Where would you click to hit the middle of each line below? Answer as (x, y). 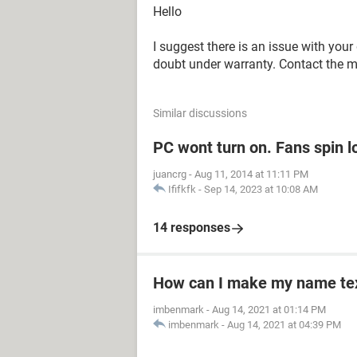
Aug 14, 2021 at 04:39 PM (284, 325)
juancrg (170, 174)
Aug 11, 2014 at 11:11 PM (251, 174)
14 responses (192, 228)
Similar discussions (200, 113)
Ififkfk (182, 189)
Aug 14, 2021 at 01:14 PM (269, 310)
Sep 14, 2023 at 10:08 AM (261, 189)
